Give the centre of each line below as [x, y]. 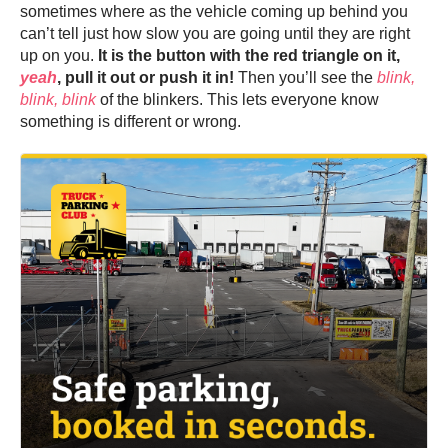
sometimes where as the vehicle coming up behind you [214, 12]
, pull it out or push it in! [145, 78]
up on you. [59, 56]
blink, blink [58, 100]
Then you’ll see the [305, 78]
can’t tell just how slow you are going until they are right [215, 34]
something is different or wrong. [130, 122]
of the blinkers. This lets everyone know [237, 100]
